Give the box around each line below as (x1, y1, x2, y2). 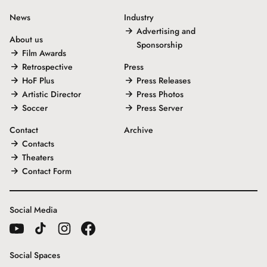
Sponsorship (136, 39, 182, 51)
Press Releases (136, 74, 191, 87)
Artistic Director (22, 88, 81, 101)
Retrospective (22, 61, 73, 73)
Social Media (10, 204, 57, 216)
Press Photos (136, 88, 184, 101)
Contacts (22, 138, 54, 150)
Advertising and (136, 25, 195, 38)
